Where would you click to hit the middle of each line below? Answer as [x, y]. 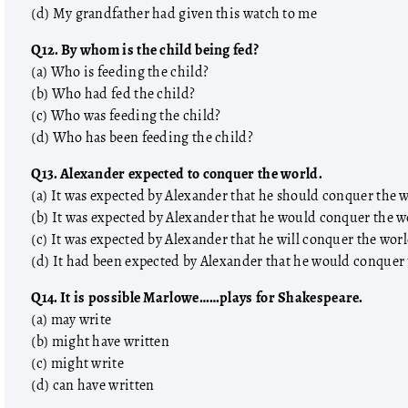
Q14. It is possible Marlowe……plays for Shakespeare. [197, 298]
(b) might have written [101, 342]
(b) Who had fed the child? [113, 94]
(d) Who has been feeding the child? [142, 138]
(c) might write [77, 363]
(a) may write [71, 320]
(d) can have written [93, 385]
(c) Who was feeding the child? [126, 116]
